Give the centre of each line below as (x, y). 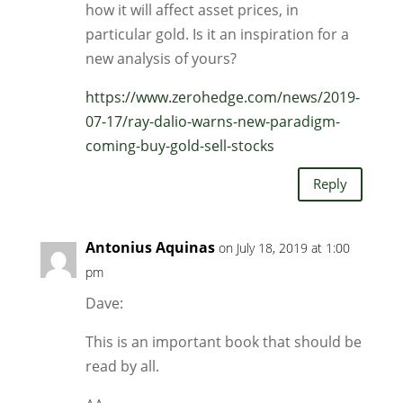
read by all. (122, 366)
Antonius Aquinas (150, 247)
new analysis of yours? (161, 58)
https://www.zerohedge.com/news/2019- (222, 97)
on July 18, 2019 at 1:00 (284, 247)
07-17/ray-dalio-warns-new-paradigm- (212, 121)
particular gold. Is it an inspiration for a (217, 34)
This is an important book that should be (223, 341)
